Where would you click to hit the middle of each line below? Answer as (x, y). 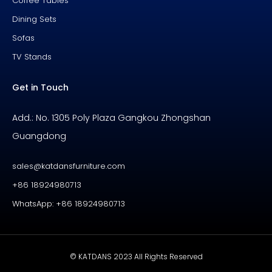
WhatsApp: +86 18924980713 (69, 204)
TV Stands (32, 57)
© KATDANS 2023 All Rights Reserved (136, 257)
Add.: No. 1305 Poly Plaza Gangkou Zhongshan (111, 118)
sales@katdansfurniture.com (69, 166)
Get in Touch (40, 88)
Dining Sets (34, 19)
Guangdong (39, 136)
